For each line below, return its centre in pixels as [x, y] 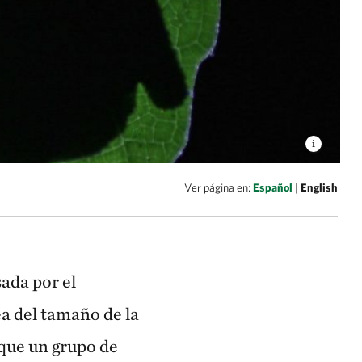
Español [273, 187]
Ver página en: [219, 187]
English [319, 187]
